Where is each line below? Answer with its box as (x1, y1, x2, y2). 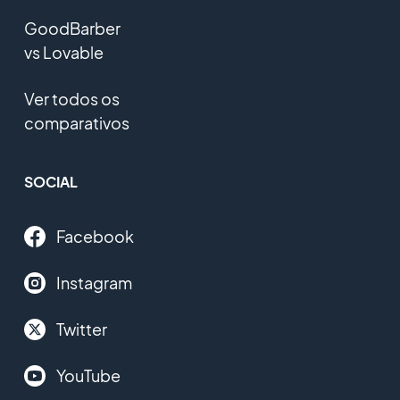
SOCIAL (23, 172, 78, 192)
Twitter (55, 319, 107, 340)
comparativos (23, 112, 129, 134)
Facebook (55, 226, 134, 247)
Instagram (55, 272, 132, 294)
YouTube (55, 365, 121, 387)
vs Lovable (23, 42, 104, 63)
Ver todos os (23, 88, 120, 110)
